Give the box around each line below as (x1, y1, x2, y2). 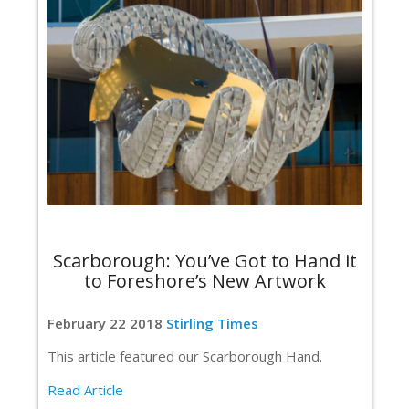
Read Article (47, 381, 123, 399)
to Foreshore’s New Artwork (84, 267, 326, 293)
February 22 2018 (47, 313, 166, 332)
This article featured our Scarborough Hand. (47, 347, 322, 366)
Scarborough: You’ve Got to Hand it (53, 247, 357, 273)
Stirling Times (166, 313, 258, 332)
